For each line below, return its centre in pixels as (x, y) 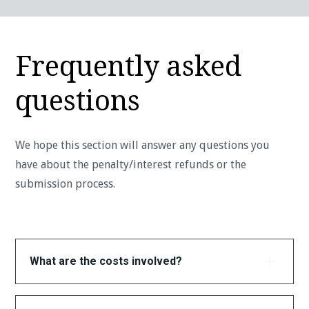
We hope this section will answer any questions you (143, 146)
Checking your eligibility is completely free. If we (152, 293)
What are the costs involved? (106, 261)
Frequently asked (129, 67)
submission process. (66, 184)
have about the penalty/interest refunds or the (131, 165)
